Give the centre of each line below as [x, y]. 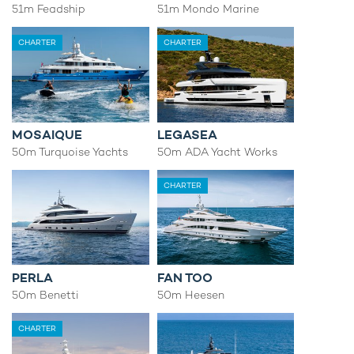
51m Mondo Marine [208, 9]
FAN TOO [185, 277]
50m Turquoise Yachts [70, 152]
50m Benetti [45, 294]
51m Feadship [49, 9]
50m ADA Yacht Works [217, 152]
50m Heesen [190, 294]
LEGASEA [187, 135]
